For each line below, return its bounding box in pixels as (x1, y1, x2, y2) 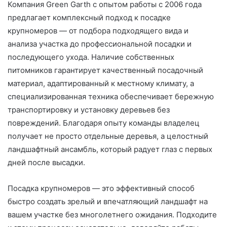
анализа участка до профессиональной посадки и (8, 39, 192, 49)
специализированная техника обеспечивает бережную (8, 92, 214, 102)
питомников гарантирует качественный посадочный (8, 65, 203, 75)
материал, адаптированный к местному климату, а (8, 79, 194, 89)
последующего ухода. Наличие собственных (8, 52, 174, 62)
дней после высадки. (8, 158, 85, 168)
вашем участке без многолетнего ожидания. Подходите (8, 210, 217, 220)
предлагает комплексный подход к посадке (8, 13, 171, 23)
